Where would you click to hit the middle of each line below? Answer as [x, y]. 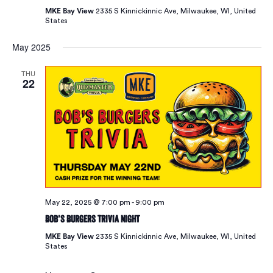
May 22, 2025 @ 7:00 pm [87, 202]
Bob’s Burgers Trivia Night [92, 219]
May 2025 [31, 47]
